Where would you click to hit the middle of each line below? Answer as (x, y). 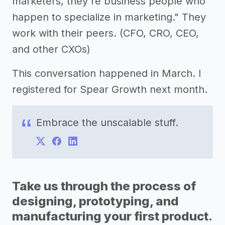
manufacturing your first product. (112, 216)
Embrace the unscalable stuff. (107, 123)
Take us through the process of (104, 186)
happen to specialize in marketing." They (109, 17)
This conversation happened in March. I (107, 73)
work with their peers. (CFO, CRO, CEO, (105, 33)
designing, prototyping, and (95, 201)
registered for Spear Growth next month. (110, 89)
